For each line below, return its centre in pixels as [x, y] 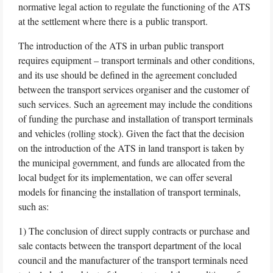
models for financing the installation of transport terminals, [129, 191]
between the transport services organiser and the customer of [134, 89]
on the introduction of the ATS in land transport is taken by [131, 147]
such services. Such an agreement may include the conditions [135, 104]
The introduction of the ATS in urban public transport [121, 45]
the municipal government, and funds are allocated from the [132, 162]
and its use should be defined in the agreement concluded [128, 74]
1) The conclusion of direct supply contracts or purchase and [134, 230]
